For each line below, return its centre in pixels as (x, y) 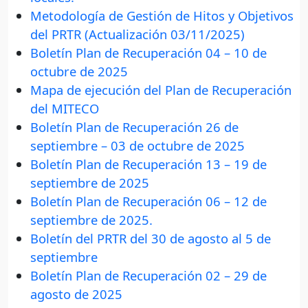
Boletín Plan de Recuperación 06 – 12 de (148, 201)
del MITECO (65, 109)
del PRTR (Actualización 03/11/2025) (137, 34)
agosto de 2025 (76, 294)
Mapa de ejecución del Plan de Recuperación (161, 90)
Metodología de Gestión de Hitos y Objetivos (162, 16)
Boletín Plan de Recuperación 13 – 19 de (148, 164)
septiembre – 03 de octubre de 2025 (137, 146)
